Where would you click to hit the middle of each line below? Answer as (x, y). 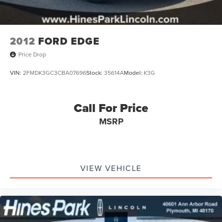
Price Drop (32, 54)
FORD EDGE (69, 41)
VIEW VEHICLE (111, 168)
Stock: (95, 72)
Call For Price (111, 108)
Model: (134, 72)
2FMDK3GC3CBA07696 (55, 72)
